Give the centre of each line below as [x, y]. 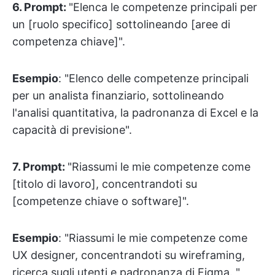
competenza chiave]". [69, 41]
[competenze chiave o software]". [101, 201]
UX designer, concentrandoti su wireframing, [129, 255]
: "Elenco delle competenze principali [153, 78]
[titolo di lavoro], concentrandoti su [105, 184]
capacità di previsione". [72, 130]
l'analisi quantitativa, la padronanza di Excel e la [135, 112]
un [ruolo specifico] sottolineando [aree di [121, 24]
